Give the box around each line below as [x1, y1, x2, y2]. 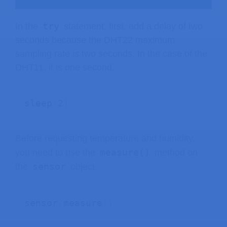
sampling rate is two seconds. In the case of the [15, 49, 207, 59]
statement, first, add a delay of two [61, 21, 203, 31]
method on [152, 147, 198, 158]
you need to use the [15, 147, 98, 158]
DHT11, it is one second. [15, 62, 115, 72]
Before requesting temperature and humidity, [15, 133, 195, 144]
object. [68, 162, 97, 172]
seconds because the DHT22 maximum [15, 35, 175, 45]
